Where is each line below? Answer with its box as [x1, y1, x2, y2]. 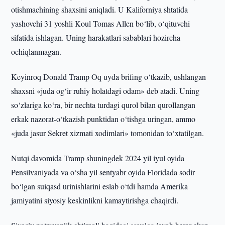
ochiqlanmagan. [11, 46, 62, 57]
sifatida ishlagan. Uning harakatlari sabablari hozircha [11, 32, 181, 43]
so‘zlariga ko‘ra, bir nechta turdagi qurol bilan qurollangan [11, 99, 196, 110]
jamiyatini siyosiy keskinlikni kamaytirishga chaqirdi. [11, 195, 179, 205]
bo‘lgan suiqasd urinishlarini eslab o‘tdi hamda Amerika [11, 181, 188, 191]
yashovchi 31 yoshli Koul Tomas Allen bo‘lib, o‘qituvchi [11, 18, 190, 29]
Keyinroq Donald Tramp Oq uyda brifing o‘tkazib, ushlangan [11, 71, 206, 82]
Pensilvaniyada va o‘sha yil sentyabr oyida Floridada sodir [11, 167, 195, 177]
